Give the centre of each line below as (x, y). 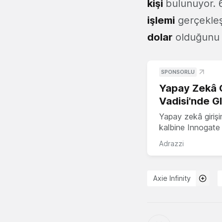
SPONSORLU (178, 72)
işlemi (161, 20)
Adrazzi (171, 143)
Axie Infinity (172, 178)
